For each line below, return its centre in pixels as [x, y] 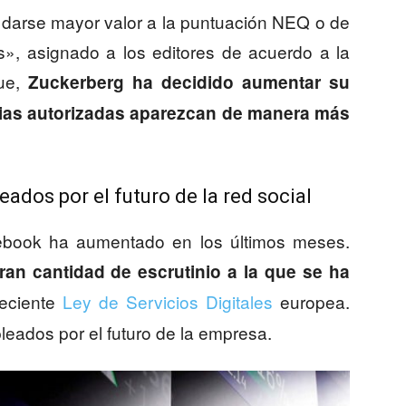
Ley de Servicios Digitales [167, 302]
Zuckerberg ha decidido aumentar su [185, 82]
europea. [311, 302]
